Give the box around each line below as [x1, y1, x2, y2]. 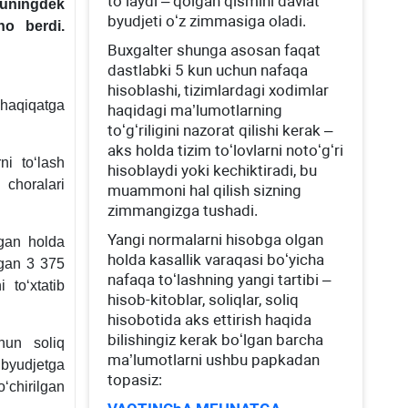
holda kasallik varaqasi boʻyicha [107, 250, 325, 269]
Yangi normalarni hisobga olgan [107, 230, 324, 249]
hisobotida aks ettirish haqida [107, 311, 312, 329]
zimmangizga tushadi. [107, 201, 259, 219]
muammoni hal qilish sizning [107, 181, 302, 199]
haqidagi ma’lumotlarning [107, 101, 283, 119]
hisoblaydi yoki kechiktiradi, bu [107, 161, 318, 179]
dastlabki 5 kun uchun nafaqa [107, 61, 309, 79]
